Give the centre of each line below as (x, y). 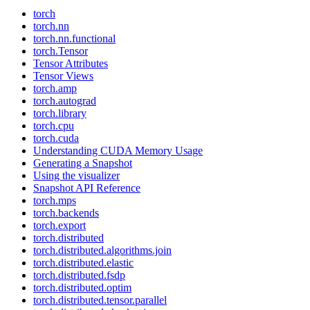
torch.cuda (56, 138)
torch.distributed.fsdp (79, 275)
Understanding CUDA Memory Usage (118, 151)
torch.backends (66, 213)
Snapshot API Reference (87, 188)
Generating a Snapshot (83, 163)
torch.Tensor (61, 51)
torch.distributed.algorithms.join (102, 250)
